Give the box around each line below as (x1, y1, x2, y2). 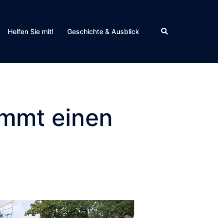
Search (160, 26, 182, 35)
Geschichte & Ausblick (67, 27, 139, 36)
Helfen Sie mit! (8, 27, 54, 36)
